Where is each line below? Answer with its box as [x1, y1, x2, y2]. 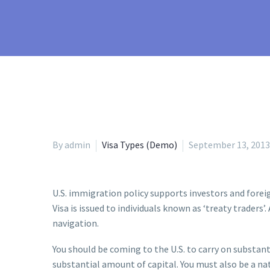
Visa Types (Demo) [102, 139, 177, 151]
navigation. [52, 217, 99, 229]
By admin [52, 139, 90, 151]
